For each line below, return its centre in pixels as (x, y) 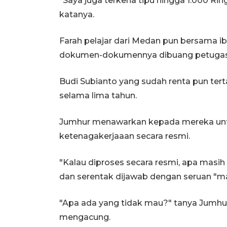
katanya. (77, 14)
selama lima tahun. (98, 95)
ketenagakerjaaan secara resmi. (125, 136)
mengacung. (85, 217)
